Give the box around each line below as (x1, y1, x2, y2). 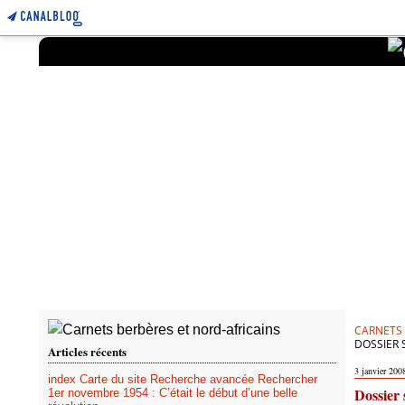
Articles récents (48, 343, 127, 360)
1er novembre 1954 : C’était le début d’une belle (48, 386, 297, 400)
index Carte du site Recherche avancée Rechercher (48, 372, 317, 386)
